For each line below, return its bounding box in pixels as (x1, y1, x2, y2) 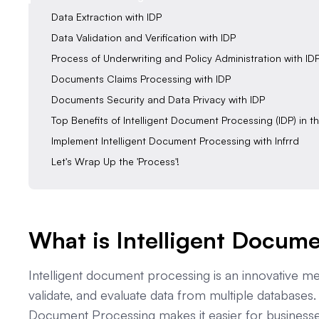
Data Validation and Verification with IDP (51, 31, 236, 44)
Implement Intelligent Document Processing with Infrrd (51, 135, 299, 147)
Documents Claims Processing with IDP (51, 73, 231, 85)
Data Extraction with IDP (51, 11, 162, 23)
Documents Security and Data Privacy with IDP (51, 93, 265, 106)
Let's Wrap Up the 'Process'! (51, 155, 179, 168)
